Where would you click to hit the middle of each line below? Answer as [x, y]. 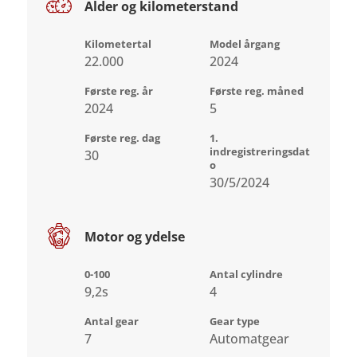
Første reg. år [119, 90]
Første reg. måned [256, 90]
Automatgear [249, 338]
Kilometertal [118, 43]
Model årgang [244, 43]
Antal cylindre [246, 274]
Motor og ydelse [135, 236]
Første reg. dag [123, 137]
